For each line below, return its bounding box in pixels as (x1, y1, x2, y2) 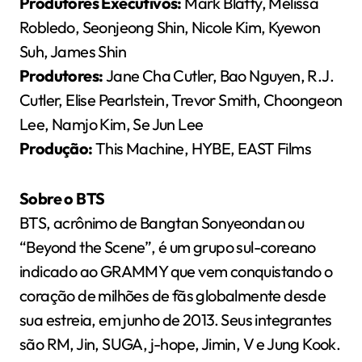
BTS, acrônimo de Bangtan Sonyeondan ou (19, 213, 305, 234)
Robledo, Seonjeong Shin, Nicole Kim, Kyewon (19, 17, 321, 38)
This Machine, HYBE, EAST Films (95, 138, 311, 159)
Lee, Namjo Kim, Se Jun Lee (19, 114, 204, 135)
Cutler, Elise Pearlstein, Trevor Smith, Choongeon (19, 90, 343, 111)
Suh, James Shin (19, 41, 127, 62)
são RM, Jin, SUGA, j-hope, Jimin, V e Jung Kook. (19, 334, 341, 355)
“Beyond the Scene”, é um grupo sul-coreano (19, 237, 316, 258)
